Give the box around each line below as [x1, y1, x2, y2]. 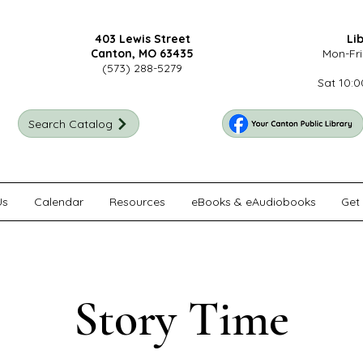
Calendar [34, 194, 83, 209]
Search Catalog [28, 116, 113, 131]
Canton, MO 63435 [91, 46, 194, 61]
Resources [109, 194, 165, 209]
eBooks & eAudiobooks [191, 194, 316, 209]
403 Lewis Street [94, 32, 190, 46]
